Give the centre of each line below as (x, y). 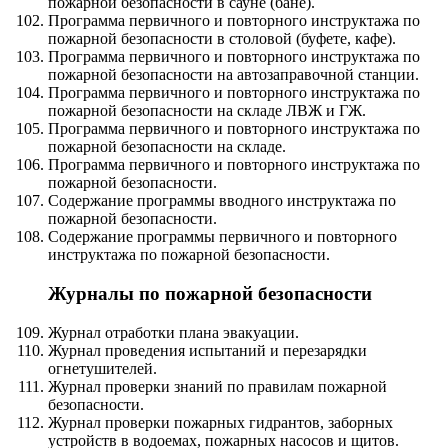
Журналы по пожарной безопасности (210, 293)
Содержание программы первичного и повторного (222, 237)
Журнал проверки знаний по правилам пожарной (217, 386)
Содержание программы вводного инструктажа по (222, 201)
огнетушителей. (102, 368)
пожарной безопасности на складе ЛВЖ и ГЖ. (207, 111)
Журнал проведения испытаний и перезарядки (207, 350)
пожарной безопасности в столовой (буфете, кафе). (222, 39)
